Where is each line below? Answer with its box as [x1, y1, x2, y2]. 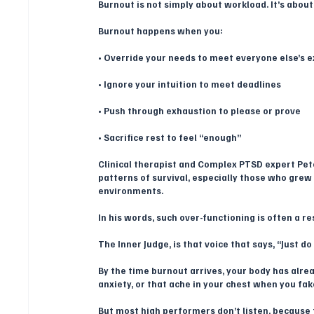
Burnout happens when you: [98, 25, 224, 36]
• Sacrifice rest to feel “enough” [98, 131, 242, 143]
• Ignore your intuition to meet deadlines [98, 78, 282, 90]
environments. [98, 184, 166, 196]
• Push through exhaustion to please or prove [98, 104, 301, 116]
